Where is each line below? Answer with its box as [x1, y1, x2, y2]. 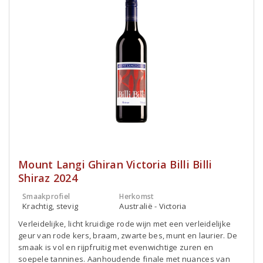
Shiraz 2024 [18, 171, 77, 185]
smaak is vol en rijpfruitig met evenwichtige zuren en [18, 242, 214, 252]
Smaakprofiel [22, 191, 70, 201]
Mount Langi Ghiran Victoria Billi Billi [18, 157, 213, 171]
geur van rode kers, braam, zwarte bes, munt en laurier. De [18, 230, 238, 241]
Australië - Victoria [119, 201, 187, 211]
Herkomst [119, 191, 154, 201]
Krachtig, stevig [22, 201, 79, 211]
